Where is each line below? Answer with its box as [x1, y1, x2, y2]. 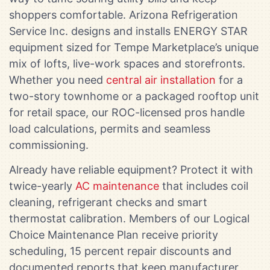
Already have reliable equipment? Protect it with [9, 163, 253, 177]
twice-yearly [9, 180, 75, 193]
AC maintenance [75, 180, 159, 193]
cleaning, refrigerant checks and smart [9, 196, 207, 209]
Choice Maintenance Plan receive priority [9, 228, 218, 242]
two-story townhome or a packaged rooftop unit [9, 89, 259, 102]
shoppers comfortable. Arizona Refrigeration [9, 8, 238, 21]
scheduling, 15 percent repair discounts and [9, 245, 231, 258]
